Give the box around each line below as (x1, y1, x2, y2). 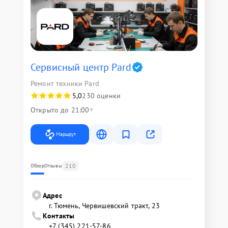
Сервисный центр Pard (31, 61, 131, 74)
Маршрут (56, 131, 76, 138)
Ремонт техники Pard (31, 79, 99, 89)
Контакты (43, 211, 75, 221)
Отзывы (44, 162, 62, 169)
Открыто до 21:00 (31, 105, 90, 115)
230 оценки (82, 91, 121, 101)
